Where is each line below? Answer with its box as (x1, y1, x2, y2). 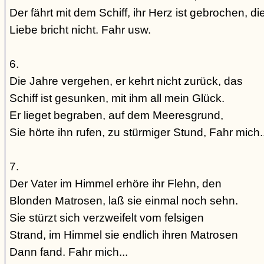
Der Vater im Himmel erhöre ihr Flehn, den (9, 177, 222, 190)
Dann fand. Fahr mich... (9, 246, 128, 258)
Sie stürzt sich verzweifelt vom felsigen (9, 212, 204, 224)
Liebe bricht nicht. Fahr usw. (9, 24, 151, 36)
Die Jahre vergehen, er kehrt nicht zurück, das (9, 75, 243, 87)
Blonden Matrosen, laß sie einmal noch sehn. (9, 194, 238, 207)
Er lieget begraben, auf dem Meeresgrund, (9, 109, 223, 121)
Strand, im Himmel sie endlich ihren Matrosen (9, 229, 238, 241)
